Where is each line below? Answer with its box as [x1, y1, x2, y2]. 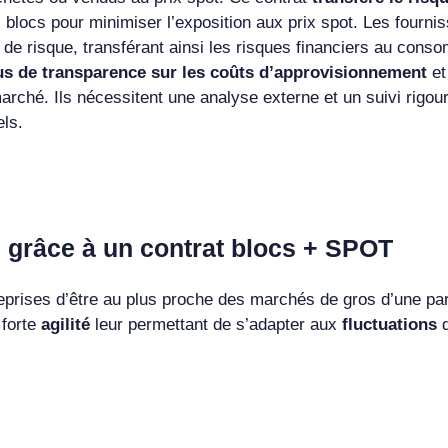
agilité [40, 314, 95, 334]
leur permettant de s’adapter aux [94, 314, 342, 334]
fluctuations [341, 314, 442, 334]
